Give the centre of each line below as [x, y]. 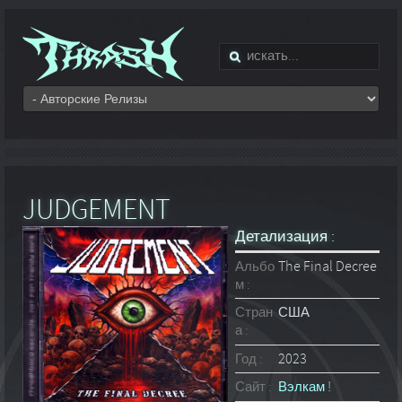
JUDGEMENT [96, 210]
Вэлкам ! [305, 387]
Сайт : [254, 387]
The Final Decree [328, 266]
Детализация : [285, 236]
